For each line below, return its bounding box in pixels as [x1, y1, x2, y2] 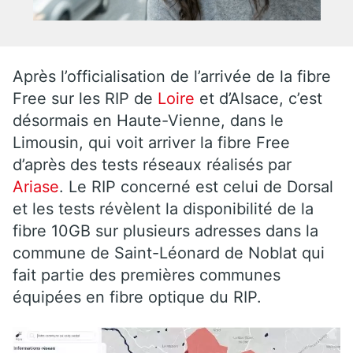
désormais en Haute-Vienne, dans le [13, 110, 284, 130]
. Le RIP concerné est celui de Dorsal [59, 176, 333, 196]
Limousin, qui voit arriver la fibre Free [13, 132, 290, 152]
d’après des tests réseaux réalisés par [13, 154, 292, 174]
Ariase [13, 176, 59, 196]
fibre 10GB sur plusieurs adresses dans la [13, 221, 318, 240]
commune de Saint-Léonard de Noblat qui [13, 243, 325, 262]
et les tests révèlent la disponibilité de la [13, 199, 314, 218]
